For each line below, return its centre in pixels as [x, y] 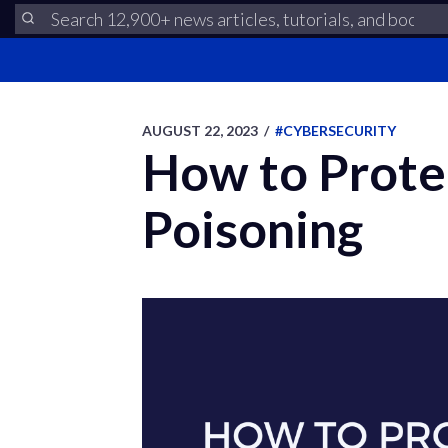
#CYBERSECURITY [335, 130]
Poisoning [252, 229]
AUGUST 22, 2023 [200, 130]
